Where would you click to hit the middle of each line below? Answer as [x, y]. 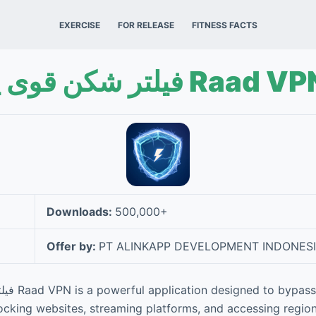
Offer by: [73, 246]
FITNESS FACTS [224, 25]
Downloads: [81, 212]
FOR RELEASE [146, 25]
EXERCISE [79, 25]
